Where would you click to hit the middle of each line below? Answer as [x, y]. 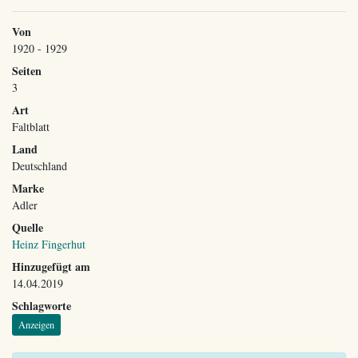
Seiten [27, 70]
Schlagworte [42, 305]
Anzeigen [36, 325]
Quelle [28, 227]
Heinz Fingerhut [49, 244]
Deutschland [40, 165]
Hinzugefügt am [51, 266]
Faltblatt [31, 126]
